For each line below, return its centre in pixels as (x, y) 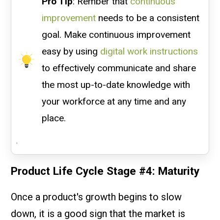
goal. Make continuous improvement (116, 34)
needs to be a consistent (147, 18)
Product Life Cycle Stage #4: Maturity (105, 171)
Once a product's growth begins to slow (96, 197)
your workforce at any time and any (114, 101)
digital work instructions (149, 51)
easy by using (71, 51)
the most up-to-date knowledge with (116, 84)
